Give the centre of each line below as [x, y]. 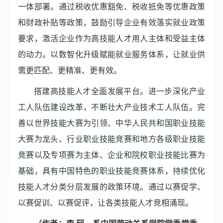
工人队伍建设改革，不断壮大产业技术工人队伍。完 [111, 107]
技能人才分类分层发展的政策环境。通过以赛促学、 [111, 186]
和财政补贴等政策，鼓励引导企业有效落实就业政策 [111, 22]
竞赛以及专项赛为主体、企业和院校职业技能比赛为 [111, 155]
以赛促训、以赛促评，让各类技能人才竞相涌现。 [105, 202]
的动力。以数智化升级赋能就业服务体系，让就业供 [111, 54]
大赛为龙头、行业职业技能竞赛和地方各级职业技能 [111, 139]
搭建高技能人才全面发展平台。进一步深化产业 [119, 91]
